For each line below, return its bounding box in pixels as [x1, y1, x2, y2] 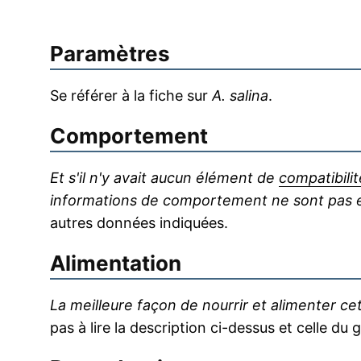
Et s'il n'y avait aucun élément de [50, 169, 279, 186]
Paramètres [50, 41, 170, 66]
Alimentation [50, 251, 181, 276]
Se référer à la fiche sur [50, 87, 212, 104]
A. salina [212, 87, 268, 104]
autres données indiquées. [50, 214, 228, 231]
